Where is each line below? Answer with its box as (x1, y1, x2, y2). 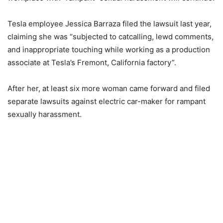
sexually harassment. (7, 110, 82, 119)
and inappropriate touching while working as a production (7, 45, 210, 54)
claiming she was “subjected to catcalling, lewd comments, (7, 32, 214, 41)
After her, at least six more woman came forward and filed (7, 84, 210, 93)
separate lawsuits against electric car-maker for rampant (7, 97, 206, 106)
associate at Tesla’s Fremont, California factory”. (7, 58, 176, 67)
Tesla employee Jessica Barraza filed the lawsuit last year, (7, 19, 212, 28)
